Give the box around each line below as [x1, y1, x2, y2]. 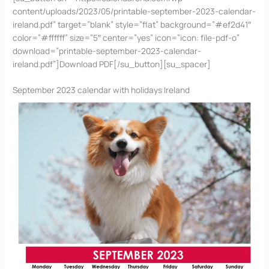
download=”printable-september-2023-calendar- [13, 44, 202, 56]
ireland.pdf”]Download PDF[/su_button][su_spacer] [13, 58, 211, 70]
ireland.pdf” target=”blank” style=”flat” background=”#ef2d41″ [13, 18, 252, 30]
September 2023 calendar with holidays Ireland [13, 84, 190, 96]
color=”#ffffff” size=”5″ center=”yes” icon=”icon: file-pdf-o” [13, 31, 240, 43]
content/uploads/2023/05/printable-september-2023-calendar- [13, 5, 256, 17]
